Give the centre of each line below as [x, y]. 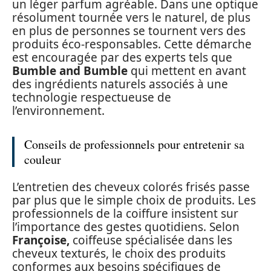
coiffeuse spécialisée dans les [151, 240]
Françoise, [41, 240]
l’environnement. [58, 110]
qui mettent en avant [187, 70]
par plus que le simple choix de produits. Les [134, 201]
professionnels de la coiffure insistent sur [125, 214]
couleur [43, 159]
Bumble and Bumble [70, 70]
